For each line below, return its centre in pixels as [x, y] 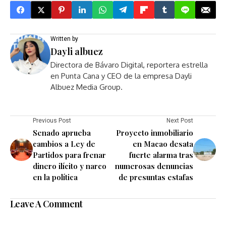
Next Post [180, 121]
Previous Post [52, 121]
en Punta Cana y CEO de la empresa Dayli [121, 76]
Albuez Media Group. [87, 87]
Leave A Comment [46, 204]
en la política [55, 177]
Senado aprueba [62, 133]
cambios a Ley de [64, 144]
